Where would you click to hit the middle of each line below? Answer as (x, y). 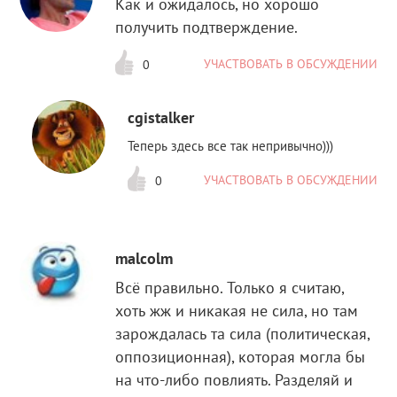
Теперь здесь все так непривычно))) (231, 146)
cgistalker (161, 118)
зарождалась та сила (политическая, (243, 333)
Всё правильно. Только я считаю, (230, 287)
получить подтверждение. (207, 27)
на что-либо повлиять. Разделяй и (234, 379)
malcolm (144, 258)
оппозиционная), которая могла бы (241, 356)
